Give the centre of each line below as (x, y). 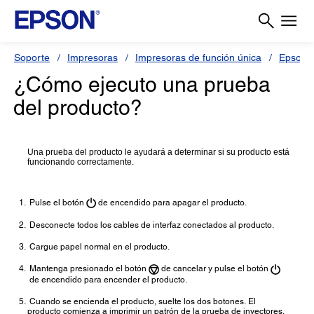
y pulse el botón (238, 269)
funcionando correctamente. (81, 162)
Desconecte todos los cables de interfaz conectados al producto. (152, 225)
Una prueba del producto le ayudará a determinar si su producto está (158, 152)
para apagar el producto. (200, 203)
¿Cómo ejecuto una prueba (142, 84)
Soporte (32, 57)
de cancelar (183, 269)
